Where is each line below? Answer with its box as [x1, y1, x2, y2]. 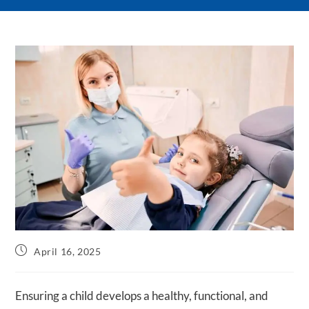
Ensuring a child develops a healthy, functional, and [15, 288, 269, 303]
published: [14, 257, 64, 270]
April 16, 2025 [34, 246, 101, 258]
